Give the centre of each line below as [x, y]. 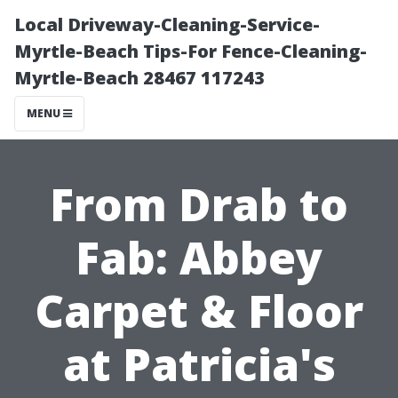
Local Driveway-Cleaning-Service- [167, 24]
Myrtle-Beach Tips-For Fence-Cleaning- [191, 51]
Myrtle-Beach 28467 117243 [139, 78]
